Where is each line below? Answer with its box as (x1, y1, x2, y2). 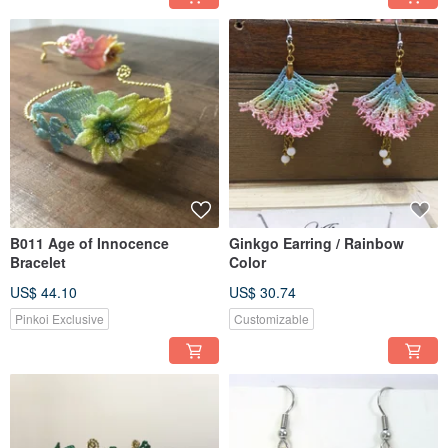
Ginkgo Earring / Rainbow (229, 233, 404, 254)
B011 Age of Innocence (10, 233, 169, 254)
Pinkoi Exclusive (15, 310, 104, 328)
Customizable (234, 310, 309, 328)
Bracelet (10, 252, 66, 273)
